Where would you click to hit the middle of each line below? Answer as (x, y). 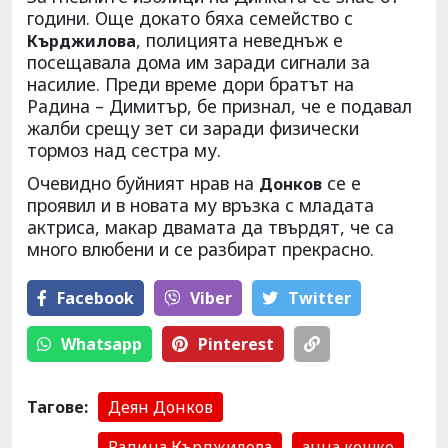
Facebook (95, 297)
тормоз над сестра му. (124, 149)
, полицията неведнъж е (239, 39)
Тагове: (57, 406)
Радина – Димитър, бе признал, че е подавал (219, 105)
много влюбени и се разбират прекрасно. (200, 248)
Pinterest (236, 343)
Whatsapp (101, 343)
